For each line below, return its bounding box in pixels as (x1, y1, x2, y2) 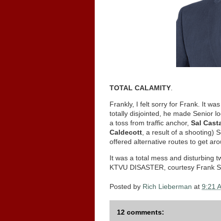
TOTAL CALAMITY (110, 84, 171, 92)
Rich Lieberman (143, 183, 192, 191)
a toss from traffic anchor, (110, 119, 191, 127)
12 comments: (117, 208, 164, 216)
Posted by (110, 183, 143, 191)
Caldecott (110, 128, 142, 136)
